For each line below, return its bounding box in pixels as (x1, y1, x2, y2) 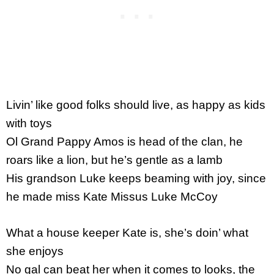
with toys (6, 117, 52, 130)
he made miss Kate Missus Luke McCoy (6, 190, 218, 203)
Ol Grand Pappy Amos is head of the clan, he (6, 135, 243, 148)
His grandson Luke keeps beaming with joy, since (6, 172, 266, 185)
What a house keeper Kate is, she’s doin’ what (6, 226, 248, 239)
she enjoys (6, 244, 64, 257)
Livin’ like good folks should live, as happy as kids (6, 98, 265, 111)
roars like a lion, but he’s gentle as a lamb (6, 154, 223, 166)
